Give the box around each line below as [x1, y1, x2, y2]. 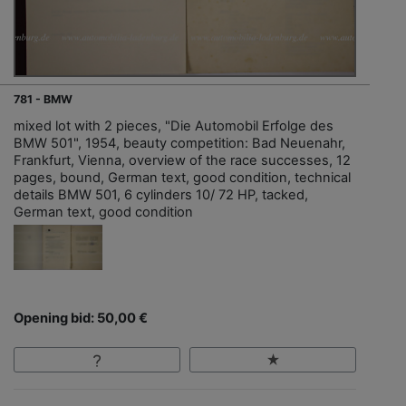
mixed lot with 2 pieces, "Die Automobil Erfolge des [14, 117, 333, 134]
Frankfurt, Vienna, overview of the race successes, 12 [14, 151, 351, 169]
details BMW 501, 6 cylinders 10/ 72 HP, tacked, [14, 186, 308, 203]
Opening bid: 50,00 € [14, 309, 148, 326]
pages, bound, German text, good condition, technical [14, 169, 351, 186]
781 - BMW [14, 92, 72, 106]
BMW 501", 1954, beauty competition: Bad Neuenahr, [14, 134, 345, 151]
